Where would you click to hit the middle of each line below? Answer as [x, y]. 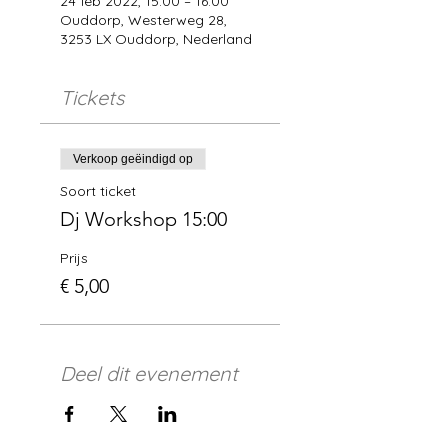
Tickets [92, 97]
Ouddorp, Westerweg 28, [143, 20]
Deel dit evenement [149, 373]
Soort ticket [98, 191]
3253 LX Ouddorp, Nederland [156, 39]
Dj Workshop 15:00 [143, 219]
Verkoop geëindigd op [133, 159]
